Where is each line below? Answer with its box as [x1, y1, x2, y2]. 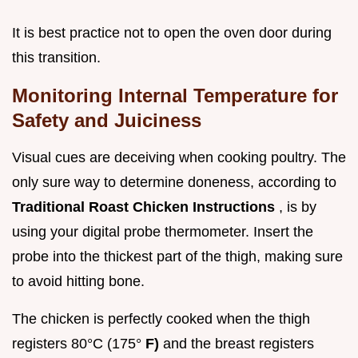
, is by [279, 198, 316, 215]
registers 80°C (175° [12, 335, 145, 352]
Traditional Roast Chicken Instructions [12, 198, 279, 215]
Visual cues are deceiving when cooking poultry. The [12, 149, 346, 165]
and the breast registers [163, 335, 314, 352]
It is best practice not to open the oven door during [12, 24, 332, 41]
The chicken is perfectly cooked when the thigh [12, 310, 310, 327]
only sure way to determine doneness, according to [12, 173, 336, 190]
